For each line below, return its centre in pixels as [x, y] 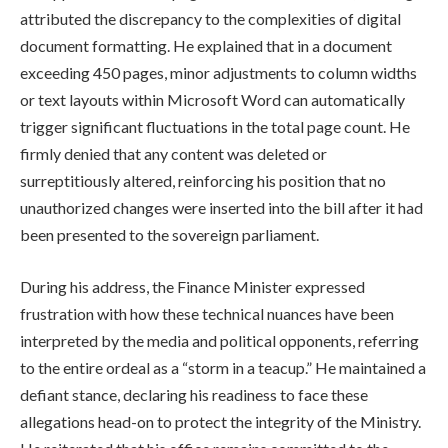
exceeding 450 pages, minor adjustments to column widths [218, 73]
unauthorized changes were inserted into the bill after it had [221, 208]
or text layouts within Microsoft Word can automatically [212, 100]
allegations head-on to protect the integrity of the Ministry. [220, 421]
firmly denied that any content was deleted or [173, 154]
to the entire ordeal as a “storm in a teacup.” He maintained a [223, 367]
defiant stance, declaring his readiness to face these [194, 394]
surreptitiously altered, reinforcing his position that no [203, 181]
